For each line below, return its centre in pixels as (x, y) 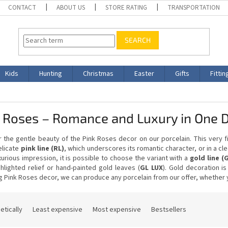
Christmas (98, 74)
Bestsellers (169, 209)
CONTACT (22, 8)
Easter (144, 74)
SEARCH (138, 40)
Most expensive (117, 209)
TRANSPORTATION (194, 8)
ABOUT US (71, 8)
